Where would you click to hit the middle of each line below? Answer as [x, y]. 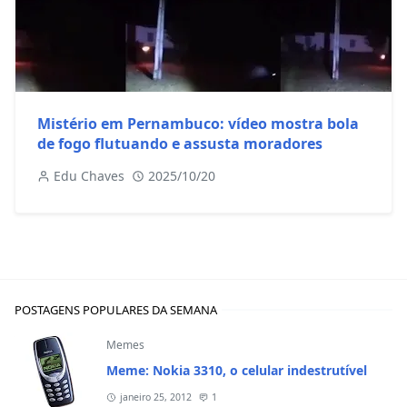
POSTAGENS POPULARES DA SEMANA [116, 310]
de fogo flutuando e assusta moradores [180, 144]
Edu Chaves [89, 176]
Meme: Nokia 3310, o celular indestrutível [237, 371]
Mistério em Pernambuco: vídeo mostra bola [198, 124]
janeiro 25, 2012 [155, 397]
